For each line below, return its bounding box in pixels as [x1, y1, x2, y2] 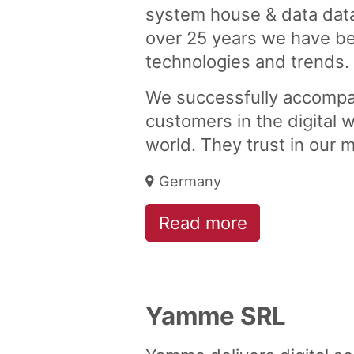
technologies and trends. [145, 51, 349, 73]
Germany [158, 172, 221, 190]
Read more [158, 213, 247, 234]
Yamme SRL [145, 300, 286, 331]
